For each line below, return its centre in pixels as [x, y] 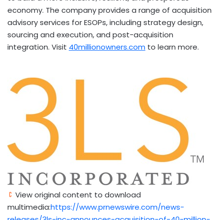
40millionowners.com [107, 47]
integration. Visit [38, 47]
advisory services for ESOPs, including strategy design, [105, 22]
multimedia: [29, 207]
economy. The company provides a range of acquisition [110, 10]
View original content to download [77, 194]
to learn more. [172, 47]
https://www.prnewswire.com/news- [117, 207]
